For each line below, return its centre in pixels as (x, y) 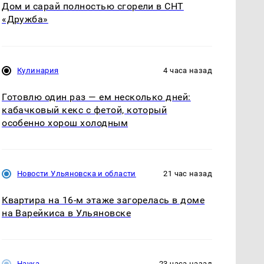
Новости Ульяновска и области (77, 173)
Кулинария (38, 70)
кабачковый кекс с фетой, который (85, 110)
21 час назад (188, 173)
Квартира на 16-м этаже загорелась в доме (103, 200)
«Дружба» (25, 19)
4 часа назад (188, 70)
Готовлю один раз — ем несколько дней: (96, 97)
